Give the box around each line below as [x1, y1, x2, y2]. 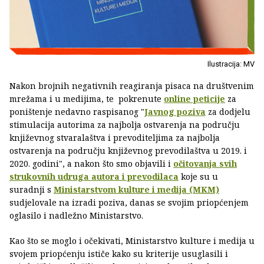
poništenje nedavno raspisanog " [9, 106, 144, 118]
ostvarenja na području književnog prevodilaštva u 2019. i [9, 145, 247, 157]
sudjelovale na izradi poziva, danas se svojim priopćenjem [9, 197, 249, 209]
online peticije [164, 93, 225, 105]
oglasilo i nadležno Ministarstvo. [9, 210, 143, 222]
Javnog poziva [144, 106, 206, 118]
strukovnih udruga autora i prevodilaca [9, 171, 179, 183]
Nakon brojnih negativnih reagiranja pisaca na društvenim [9, 80, 254, 92]
